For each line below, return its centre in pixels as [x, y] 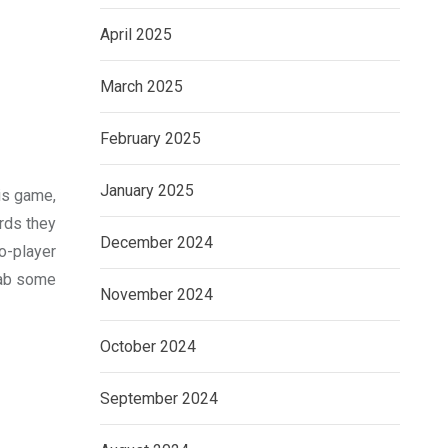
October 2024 [148, 347]
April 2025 [136, 35]
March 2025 [141, 87]
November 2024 [156, 295]
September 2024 [159, 399]
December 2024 [156, 243]
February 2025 [150, 139]
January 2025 [147, 191]
